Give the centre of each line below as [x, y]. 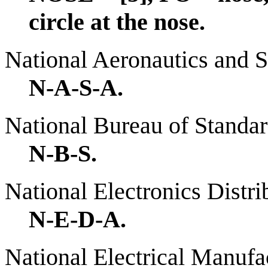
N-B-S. [63, 153]
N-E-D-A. [77, 219]
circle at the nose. [117, 22]
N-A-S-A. [76, 87]
